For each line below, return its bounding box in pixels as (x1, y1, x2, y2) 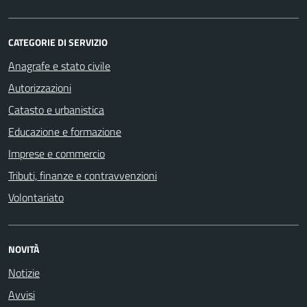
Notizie (8, 265, 40, 281)
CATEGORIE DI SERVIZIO (8, 35, 108, 49)
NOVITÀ (8, 242, 39, 256)
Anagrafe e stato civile (8, 58, 110, 74)
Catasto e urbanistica (8, 101, 104, 118)
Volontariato (8, 189, 64, 206)
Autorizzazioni (8, 79, 71, 96)
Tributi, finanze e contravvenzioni (8, 167, 157, 184)
